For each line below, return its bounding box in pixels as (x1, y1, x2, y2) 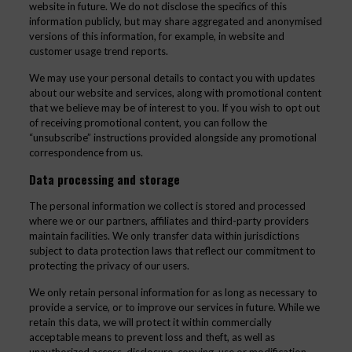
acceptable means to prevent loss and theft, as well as (28, 331, 275, 343)
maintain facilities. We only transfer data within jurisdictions (28, 229, 299, 242)
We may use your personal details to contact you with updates (28, 71, 315, 84)
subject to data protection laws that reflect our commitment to (28, 244, 316, 257)
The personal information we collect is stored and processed (28, 200, 306, 212)
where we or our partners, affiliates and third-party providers (28, 214, 309, 227)
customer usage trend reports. (28, 45, 168, 57)
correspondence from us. (28, 146, 143, 159)
